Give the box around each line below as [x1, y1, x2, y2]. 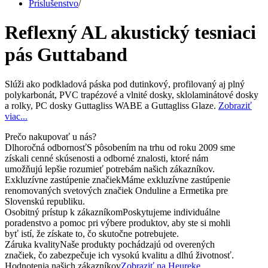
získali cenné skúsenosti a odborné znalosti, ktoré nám [5, 153, 208, 163]
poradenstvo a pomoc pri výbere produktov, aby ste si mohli [5, 217, 230, 228]
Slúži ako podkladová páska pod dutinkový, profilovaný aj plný [5, 78, 245, 89]
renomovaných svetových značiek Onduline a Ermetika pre [5, 185, 228, 196]
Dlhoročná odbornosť [5, 142, 87, 153]
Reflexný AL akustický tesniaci [5, 22, 256, 44]
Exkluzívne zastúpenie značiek [5, 174, 121, 185]
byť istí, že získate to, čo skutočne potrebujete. [5, 228, 179, 239]
